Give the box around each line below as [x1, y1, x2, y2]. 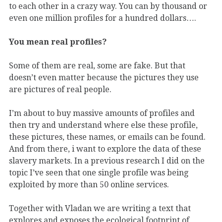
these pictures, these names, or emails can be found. [9, 132, 206, 142]
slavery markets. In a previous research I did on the [9, 156, 205, 166]
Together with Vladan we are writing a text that [9, 204, 191, 214]
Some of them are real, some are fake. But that [9, 61, 185, 71]
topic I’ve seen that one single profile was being [9, 168, 188, 178]
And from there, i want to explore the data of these [9, 144, 201, 154]
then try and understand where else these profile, [9, 120, 198, 130]
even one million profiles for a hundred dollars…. [9, 13, 196, 23]
